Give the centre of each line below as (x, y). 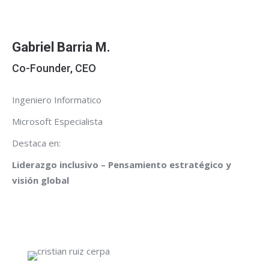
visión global (41, 180)
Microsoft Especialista (57, 121)
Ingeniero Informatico (57, 99)
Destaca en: (36, 143)
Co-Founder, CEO (54, 68)
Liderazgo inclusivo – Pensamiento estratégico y (122, 164)
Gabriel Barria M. (61, 47)
